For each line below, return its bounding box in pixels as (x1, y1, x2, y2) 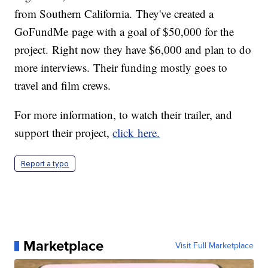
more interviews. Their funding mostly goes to (14, 60, 228, 75)
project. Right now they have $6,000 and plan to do (14, 42, 252, 57)
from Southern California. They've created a (14, 6, 214, 22)
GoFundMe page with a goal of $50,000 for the (14, 24, 234, 39)
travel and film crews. (14, 78, 111, 93)
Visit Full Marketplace (175, 239, 254, 252)
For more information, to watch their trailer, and (14, 107, 233, 123)
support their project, (14, 125, 113, 141)
